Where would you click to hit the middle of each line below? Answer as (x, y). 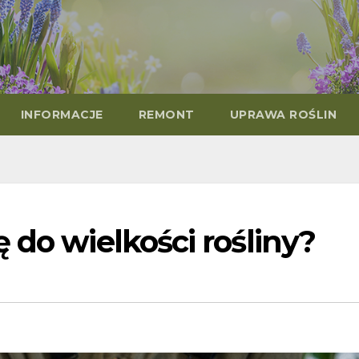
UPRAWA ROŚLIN (283, 115)
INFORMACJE (62, 115)
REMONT (166, 115)
